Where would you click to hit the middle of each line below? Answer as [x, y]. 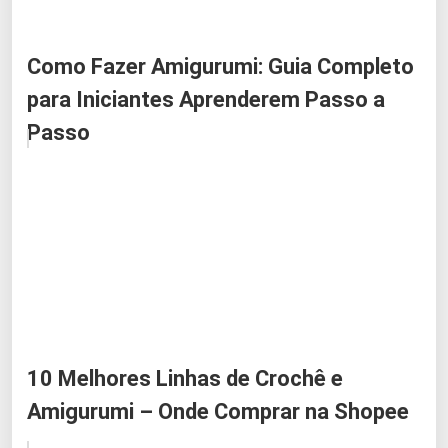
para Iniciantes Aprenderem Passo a [206, 99]
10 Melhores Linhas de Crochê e [185, 378]
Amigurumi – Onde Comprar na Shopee [218, 411]
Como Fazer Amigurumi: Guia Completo [220, 66]
